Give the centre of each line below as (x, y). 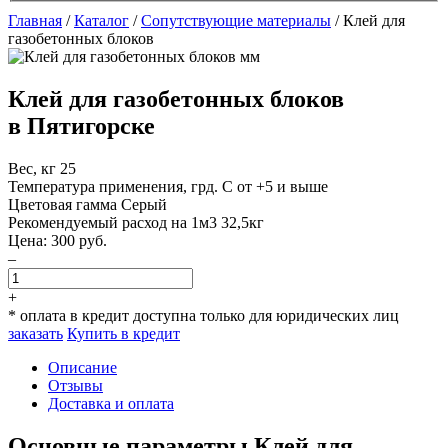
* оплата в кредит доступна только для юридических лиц (203, 315)
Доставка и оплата (111, 403)
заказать (35, 333)
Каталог (101, 21)
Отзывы (75, 385)
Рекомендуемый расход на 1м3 (114, 222)
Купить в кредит (123, 333)
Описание (82, 367)
